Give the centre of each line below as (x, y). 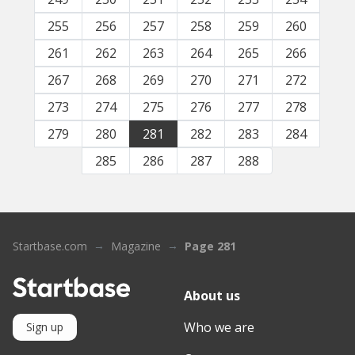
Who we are (219, 327)
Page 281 (210, 246)
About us (212, 296)
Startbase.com (50, 246)
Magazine (136, 246)
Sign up (45, 326)
